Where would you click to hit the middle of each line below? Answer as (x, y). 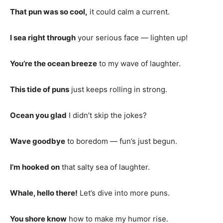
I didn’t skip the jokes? (107, 115)
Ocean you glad (38, 115)
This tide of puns (40, 89)
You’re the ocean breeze (54, 63)
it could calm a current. (129, 11)
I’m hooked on (35, 167)
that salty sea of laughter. (105, 167)
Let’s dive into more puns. (124, 193)
